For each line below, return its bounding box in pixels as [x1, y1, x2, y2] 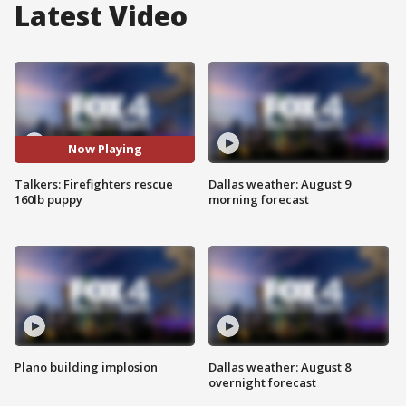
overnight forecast [208, 374, 316, 391]
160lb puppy [14, 190, 82, 208]
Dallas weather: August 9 [208, 175, 351, 192]
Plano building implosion [14, 359, 158, 376]
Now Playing [67, 140, 142, 158]
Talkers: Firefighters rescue [14, 175, 173, 192]
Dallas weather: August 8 [208, 359, 351, 376]
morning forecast [208, 190, 309, 208]
